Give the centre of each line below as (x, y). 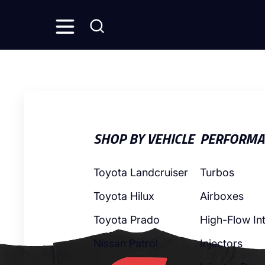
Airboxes (222, 196)
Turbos (217, 172)
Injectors (222, 243)
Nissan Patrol (126, 243)
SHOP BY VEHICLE (144, 138)
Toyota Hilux (124, 196)
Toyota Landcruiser (141, 172)
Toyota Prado (127, 220)
